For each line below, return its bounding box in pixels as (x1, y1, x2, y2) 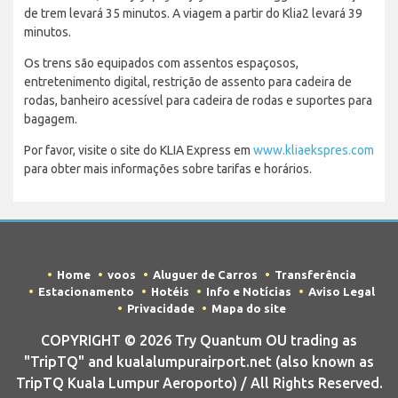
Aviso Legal (307, 285, 375, 298)
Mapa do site (211, 302, 286, 315)
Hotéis (150, 285, 189, 298)
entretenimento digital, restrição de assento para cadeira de (24, 75, 352, 90)
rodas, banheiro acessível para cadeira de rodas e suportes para (24, 93, 372, 108)
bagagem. (24, 112, 77, 127)
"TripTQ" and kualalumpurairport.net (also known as (24, 354, 374, 370)
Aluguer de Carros (152, 268, 258, 282)
